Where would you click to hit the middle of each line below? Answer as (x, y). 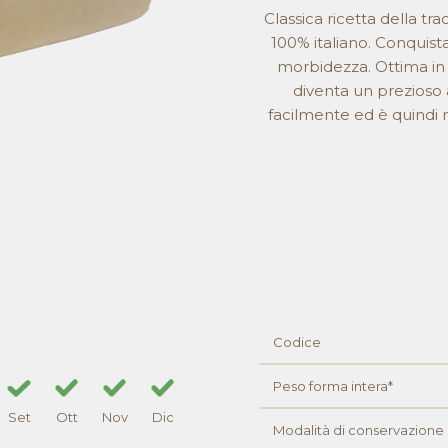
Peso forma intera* (333, 386)
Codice (297, 342)
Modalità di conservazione (359, 430)
